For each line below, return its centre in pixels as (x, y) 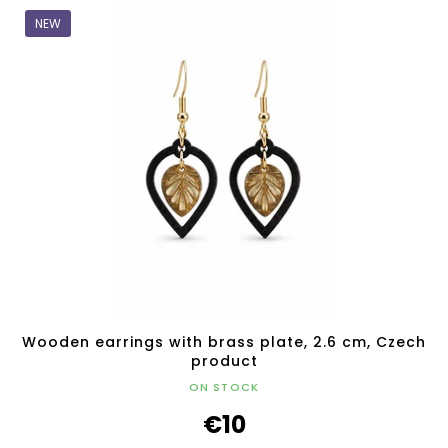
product (224, 361)
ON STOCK (224, 387)
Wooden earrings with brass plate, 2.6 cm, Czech (224, 342)
